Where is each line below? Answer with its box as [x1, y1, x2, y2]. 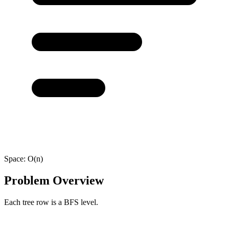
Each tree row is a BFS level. [4, 197, 98, 207]
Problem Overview [4, 173, 104, 187]
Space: [4, 154, 28, 163]
